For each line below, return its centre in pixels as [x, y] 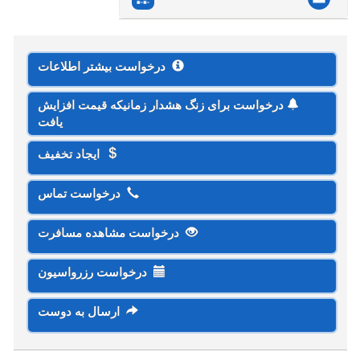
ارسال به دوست [82, 311]
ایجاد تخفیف [72, 154]
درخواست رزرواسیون [95, 272]
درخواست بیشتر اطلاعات [104, 66]
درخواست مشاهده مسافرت [111, 233]
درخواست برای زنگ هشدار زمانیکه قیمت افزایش [162, 105]
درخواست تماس [82, 193]
